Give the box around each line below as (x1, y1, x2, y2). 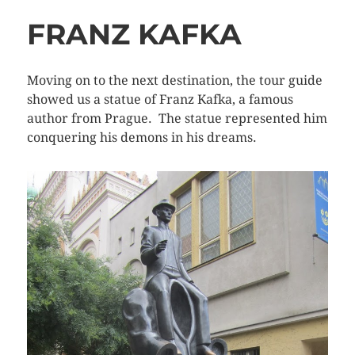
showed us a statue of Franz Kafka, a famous (26, 92, 293, 108)
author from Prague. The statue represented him (26, 111, 327, 127)
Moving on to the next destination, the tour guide (26, 73, 323, 89)
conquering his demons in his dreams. (26, 130, 257, 146)
